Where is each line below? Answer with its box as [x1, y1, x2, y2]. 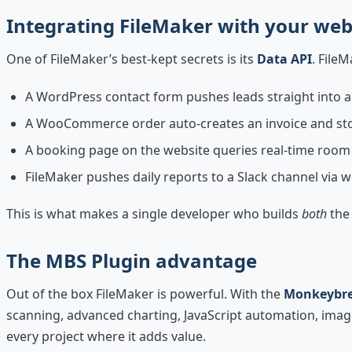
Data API [257, 49, 312, 68]
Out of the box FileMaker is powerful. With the [6, 284, 284, 302]
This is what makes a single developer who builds [6, 204, 302, 222]
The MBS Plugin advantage [6, 247, 257, 273]
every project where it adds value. [6, 327, 206, 345]
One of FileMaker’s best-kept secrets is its [6, 49, 257, 68]
